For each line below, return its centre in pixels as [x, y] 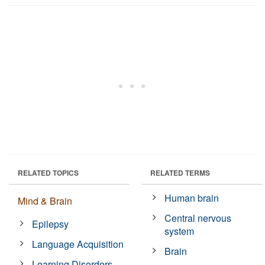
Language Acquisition [78, 244]
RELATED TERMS [180, 172]
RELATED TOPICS [48, 172]
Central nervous [198, 218]
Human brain [192, 198]
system [180, 231]
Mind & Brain [45, 201]
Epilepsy [51, 224]
